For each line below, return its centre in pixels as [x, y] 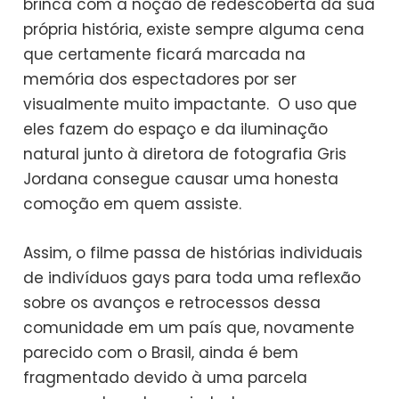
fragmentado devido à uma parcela [166, 378]
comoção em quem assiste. [133, 204]
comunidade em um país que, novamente [189, 328]
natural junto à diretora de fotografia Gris [185, 155]
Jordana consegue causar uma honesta [181, 179]
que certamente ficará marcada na [165, 55]
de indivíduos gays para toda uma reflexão [192, 278]
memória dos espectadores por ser [160, 80]
